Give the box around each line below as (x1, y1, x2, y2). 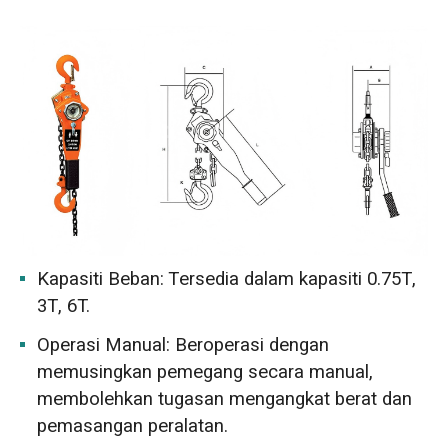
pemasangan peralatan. (37, 412, 229, 441)
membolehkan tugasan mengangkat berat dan (37, 385, 413, 414)
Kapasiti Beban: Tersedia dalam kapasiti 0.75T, (37, 264, 417, 293)
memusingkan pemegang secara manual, (37, 358, 374, 387)
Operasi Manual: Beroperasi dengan (37, 331, 330, 360)
